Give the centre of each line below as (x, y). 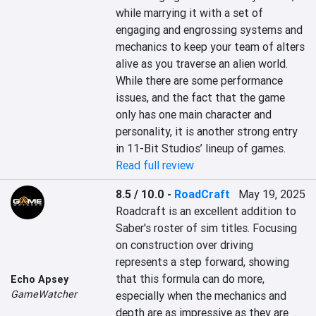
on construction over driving (185, 245)
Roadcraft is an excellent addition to (206, 211)
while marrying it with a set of (190, 13)
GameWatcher (44, 294)
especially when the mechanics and (201, 296)
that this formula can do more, (190, 279)
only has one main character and (194, 114)
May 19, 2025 (272, 194)
